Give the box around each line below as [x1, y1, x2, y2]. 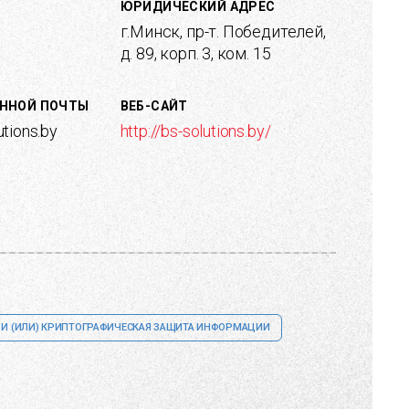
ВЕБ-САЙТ [120, 99, 188, 113]
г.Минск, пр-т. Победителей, [120, 22, 326, 41]
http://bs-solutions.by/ [120, 121, 271, 141]
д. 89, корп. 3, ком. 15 [120, 44, 271, 63]
